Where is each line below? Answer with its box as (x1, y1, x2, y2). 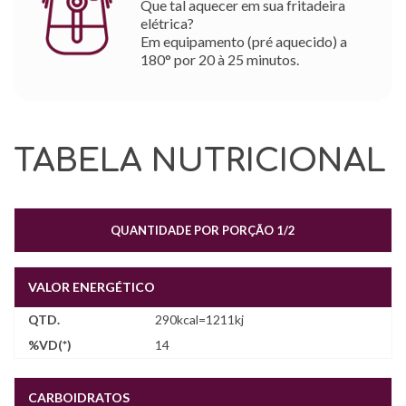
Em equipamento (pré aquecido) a (140, 32, 347, 50)
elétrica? (140, 14, 194, 32)
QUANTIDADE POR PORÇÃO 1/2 (111, 223, 295, 237)
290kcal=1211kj (155, 312, 244, 327)
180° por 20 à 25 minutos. (140, 50, 299, 68)
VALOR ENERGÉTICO (28, 279, 155, 295)
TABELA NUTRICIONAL (14, 143, 386, 179)
